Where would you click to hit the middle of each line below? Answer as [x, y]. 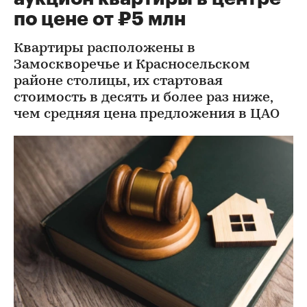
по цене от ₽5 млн [100, 19]
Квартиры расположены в [105, 49]
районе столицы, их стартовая [118, 82]
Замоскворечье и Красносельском [132, 65]
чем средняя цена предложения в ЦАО [147, 114]
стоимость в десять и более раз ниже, [143, 98]
